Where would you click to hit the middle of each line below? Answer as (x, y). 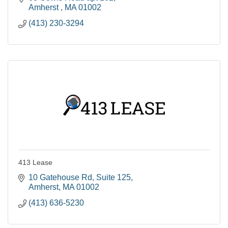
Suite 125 (113, 177)
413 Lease (35, 162)
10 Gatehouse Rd (60, 177)
